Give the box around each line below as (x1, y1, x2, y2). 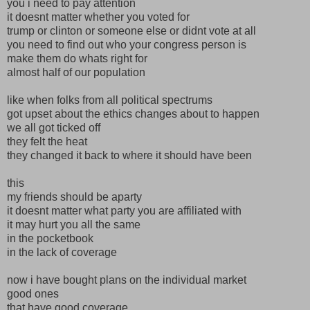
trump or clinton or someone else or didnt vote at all (7, 24, 256, 37)
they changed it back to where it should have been (7, 149, 252, 161)
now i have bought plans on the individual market (7, 273, 246, 286)
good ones (7, 287, 59, 300)
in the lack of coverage (7, 246, 117, 258)
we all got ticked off (7, 121, 100, 134)
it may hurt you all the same (7, 218, 140, 230)
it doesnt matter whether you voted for (7, 10, 190, 23)
